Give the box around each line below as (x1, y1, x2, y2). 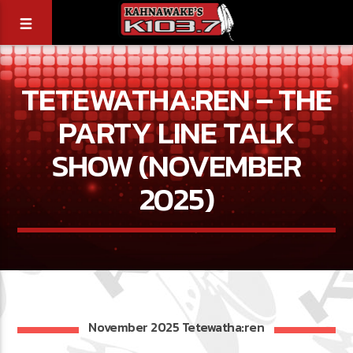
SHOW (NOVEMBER (52, 142, 301, 189)
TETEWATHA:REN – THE (21, 76, 332, 123)
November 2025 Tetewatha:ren (88, 317, 265, 336)
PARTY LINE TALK (58, 109, 295, 156)
